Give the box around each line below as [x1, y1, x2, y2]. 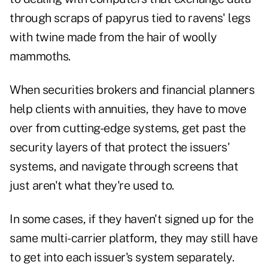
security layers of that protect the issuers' [10, 140, 230, 155]
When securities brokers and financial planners [10, 83, 254, 98]
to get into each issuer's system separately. [10, 250, 234, 265]
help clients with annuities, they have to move [10, 102, 246, 117]
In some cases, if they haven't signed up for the [10, 212, 253, 227]
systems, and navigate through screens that [10, 159, 238, 174]
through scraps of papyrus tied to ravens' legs [10, 11, 250, 26]
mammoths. [10, 49, 71, 64]
